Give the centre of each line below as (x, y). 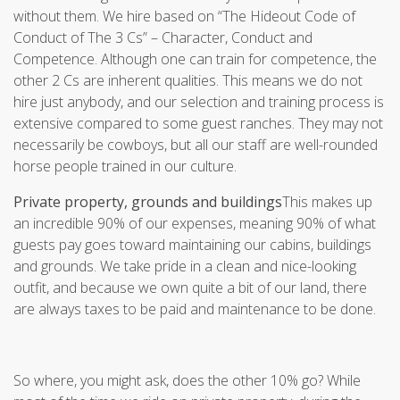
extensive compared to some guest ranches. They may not (198, 123)
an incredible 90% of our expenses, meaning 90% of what (195, 223)
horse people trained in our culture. (125, 166)
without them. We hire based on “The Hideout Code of (184, 16)
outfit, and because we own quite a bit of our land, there (190, 287)
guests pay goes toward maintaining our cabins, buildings (192, 245)
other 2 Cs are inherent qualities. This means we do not (188, 80)
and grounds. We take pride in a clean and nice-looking (185, 266)
